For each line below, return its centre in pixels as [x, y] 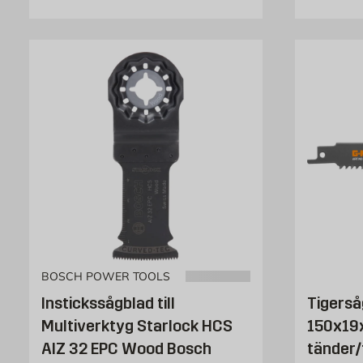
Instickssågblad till [108, 303]
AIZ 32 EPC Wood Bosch [126, 348]
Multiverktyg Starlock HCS [137, 325]
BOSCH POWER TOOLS [106, 276]
